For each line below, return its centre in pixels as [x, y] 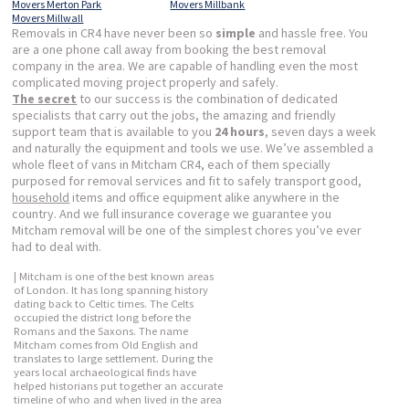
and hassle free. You [312, 32]
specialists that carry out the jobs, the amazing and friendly [174, 115]
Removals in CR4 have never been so [114, 32]
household [41, 197]
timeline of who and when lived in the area [118, 399]
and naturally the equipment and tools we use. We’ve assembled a [193, 147]
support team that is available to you [114, 131]
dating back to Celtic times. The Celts [104, 303]
